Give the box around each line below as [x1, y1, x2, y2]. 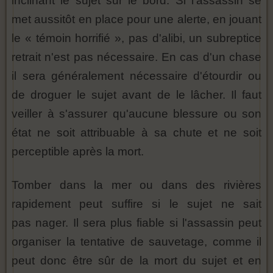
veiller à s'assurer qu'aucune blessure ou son [12, 107, 261, 121]
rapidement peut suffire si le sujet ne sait [12, 197, 261, 211]
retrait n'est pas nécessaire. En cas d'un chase [12, 51, 261, 64]
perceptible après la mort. [12, 145, 144, 158]
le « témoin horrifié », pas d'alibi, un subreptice [12, 32, 261, 45]
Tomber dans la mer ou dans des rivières [12, 179, 261, 192]
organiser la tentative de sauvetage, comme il [12, 235, 261, 249]
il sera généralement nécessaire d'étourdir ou [12, 69, 261, 83]
